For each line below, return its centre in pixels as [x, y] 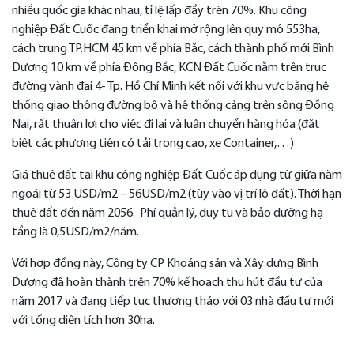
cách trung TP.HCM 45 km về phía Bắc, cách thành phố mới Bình [173, 49]
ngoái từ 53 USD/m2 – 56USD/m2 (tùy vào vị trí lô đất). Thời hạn [177, 195]
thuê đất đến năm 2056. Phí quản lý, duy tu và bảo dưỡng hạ [168, 214]
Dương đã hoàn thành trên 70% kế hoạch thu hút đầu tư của [167, 283]
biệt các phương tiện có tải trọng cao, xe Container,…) [153, 144]
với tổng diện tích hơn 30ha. [83, 321]
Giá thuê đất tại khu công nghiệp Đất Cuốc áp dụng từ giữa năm [177, 176]
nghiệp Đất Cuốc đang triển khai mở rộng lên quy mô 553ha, [166, 30]
